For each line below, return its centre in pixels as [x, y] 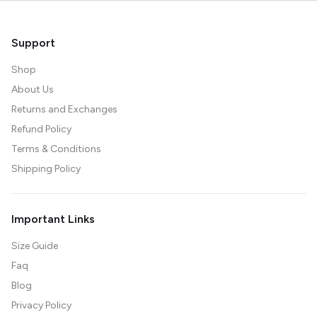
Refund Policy [41, 129]
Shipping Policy [46, 169]
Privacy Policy [41, 305]
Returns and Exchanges [64, 109]
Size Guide [35, 246]
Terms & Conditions [56, 149]
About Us [33, 90]
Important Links [53, 219]
